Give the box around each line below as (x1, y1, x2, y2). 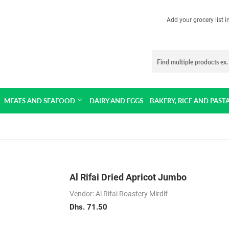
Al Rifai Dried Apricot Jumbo (70, 172, 187, 182)
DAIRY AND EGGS (89, 97, 143, 105)
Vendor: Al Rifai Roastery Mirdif (70, 190, 168, 198)
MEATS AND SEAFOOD (4, 97, 77, 105)
